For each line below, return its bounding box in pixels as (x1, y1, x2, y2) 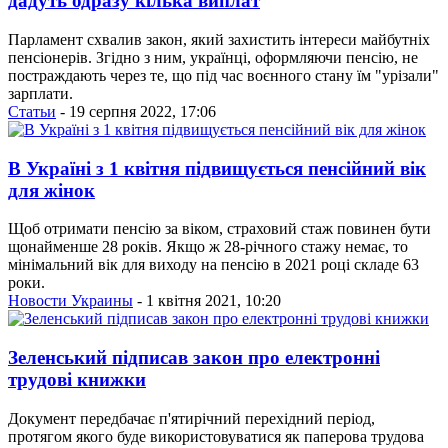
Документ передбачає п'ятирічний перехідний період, (8, 409, 375, 427)
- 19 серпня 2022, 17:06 (56, 102, 216, 120)
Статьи (8, 102, 56, 120)
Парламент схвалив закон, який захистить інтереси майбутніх (8, 30, 430, 48)
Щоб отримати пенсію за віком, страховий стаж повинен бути (8, 220, 431, 238)
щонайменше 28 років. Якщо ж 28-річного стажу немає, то (8, 238, 408, 256)
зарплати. (8, 84, 73, 102)
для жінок (8, 179, 95, 201)
